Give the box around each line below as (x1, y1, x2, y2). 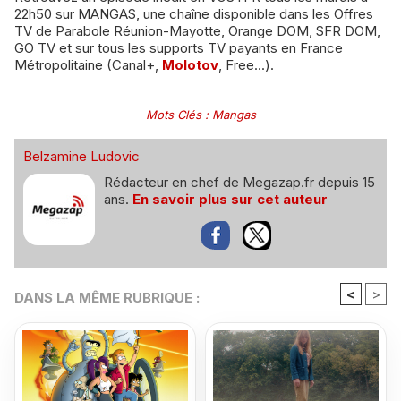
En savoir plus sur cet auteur (132, 190, 328, 208)
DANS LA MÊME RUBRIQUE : (14, 288, 200, 306)
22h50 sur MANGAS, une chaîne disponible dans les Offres (14, 4, 373, 22)
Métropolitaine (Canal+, (14, 55, 162, 73)
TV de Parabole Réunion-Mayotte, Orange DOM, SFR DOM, (14, 21, 380, 39)
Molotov (162, 55, 218, 73)
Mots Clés (145, 107, 201, 122)
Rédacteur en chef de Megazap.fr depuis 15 (104, 173, 375, 191)
